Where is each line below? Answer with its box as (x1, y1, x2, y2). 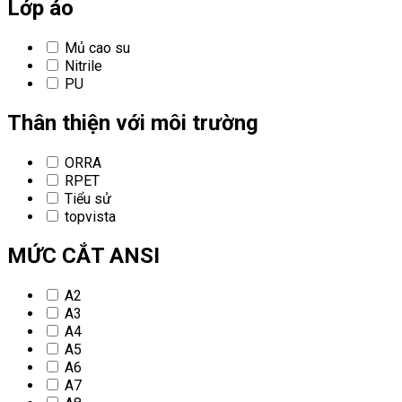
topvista (61, 208, 116, 226)
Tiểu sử (61, 190, 111, 208)
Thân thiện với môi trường (7, 110, 258, 136)
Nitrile (61, 57, 102, 75)
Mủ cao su (61, 39, 130, 57)
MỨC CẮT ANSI (7, 242, 160, 268)
